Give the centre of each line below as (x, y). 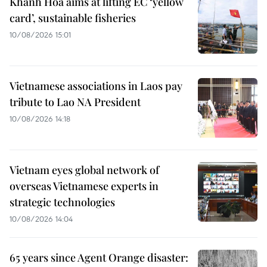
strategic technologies (62, 202)
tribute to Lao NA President (75, 102)
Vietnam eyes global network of (84, 170)
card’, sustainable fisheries (73, 18)
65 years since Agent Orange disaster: (99, 257)
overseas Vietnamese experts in (84, 186)
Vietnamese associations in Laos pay (96, 86)
